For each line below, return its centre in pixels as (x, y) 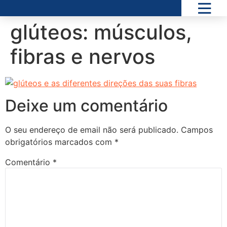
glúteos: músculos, (101, 32)
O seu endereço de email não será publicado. (92, 130)
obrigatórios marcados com (60, 142)
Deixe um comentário (86, 106)
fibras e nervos (83, 56)
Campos (197, 130)
